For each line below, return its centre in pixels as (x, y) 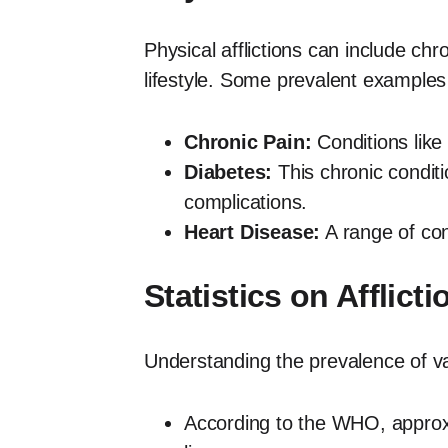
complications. (246, 202)
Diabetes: (228, 172)
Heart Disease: (252, 232)
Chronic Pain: (248, 142)
